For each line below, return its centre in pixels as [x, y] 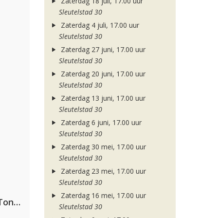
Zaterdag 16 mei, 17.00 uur [102, 195]
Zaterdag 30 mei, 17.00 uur [102, 147]
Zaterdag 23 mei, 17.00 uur [102, 171]
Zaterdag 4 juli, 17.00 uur [99, 25]
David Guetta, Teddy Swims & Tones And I [17, 202]
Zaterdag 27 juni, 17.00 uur [102, 49]
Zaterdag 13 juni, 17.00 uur [102, 98]
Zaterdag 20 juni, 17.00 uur [102, 74]
